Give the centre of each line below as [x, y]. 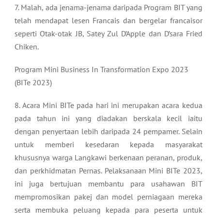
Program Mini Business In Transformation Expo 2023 [101, 69]
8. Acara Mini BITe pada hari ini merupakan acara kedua [108, 105]
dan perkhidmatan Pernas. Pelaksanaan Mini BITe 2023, [108, 170]
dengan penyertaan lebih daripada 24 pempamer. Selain [108, 131]
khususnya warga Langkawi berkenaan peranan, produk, [108, 157]
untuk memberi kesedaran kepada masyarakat [108, 144]
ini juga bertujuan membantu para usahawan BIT [108, 183]
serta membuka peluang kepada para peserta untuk [108, 209]
